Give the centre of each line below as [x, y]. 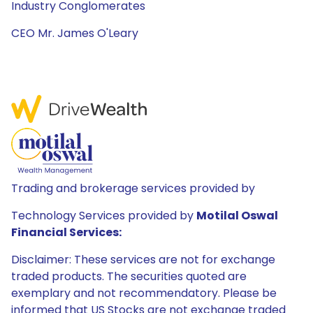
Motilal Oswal [237, 216]
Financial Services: [66, 232]
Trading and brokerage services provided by [133, 188]
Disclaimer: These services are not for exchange [143, 260]
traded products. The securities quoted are [129, 276]
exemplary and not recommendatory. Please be [144, 293]
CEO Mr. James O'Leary [75, 33]
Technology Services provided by [104, 216]
